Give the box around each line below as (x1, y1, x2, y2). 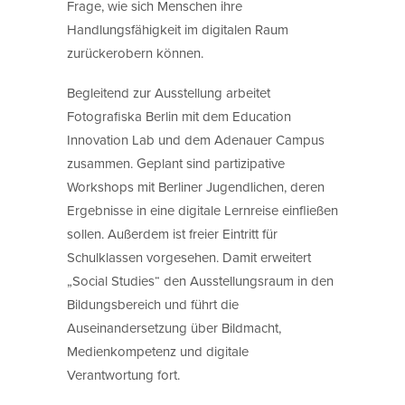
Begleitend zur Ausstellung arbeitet (67, 82, 270, 102)
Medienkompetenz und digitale (67, 341, 249, 361)
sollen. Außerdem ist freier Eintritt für (67, 223, 278, 243)
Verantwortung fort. (67, 364, 180, 384)
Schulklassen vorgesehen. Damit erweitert (67, 247, 311, 267)
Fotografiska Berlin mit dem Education (67, 106, 291, 126)
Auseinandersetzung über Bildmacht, (67, 317, 281, 337)
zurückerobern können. (67, 42, 203, 62)
